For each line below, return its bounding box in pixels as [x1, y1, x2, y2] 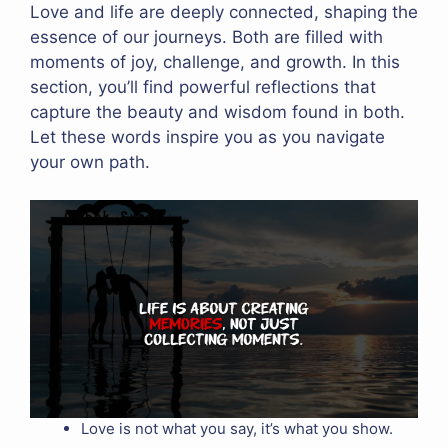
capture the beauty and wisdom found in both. [30, 101, 405, 122]
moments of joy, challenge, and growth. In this [30, 51, 400, 72]
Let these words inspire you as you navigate [30, 126, 385, 147]
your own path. [30, 151, 150, 172]
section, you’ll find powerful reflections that [30, 76, 376, 97]
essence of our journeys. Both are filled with [30, 26, 383, 47]
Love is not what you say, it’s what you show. [81, 419, 393, 439]
